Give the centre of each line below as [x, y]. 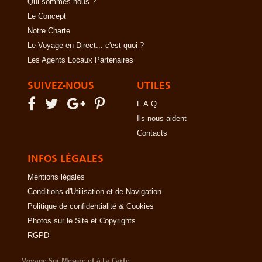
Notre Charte [49, 31]
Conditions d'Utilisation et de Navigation [94, 192]
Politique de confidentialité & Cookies [91, 206]
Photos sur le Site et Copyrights [82, 221]
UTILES [154, 85]
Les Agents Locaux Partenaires [80, 60]
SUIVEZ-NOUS [61, 85]
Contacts [152, 133]
